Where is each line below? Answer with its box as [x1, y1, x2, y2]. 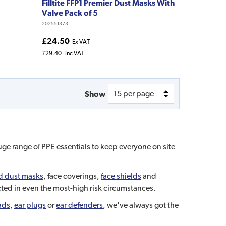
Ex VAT [72, 38, 90, 46]
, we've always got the [103, 200, 179, 210]
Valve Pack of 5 [41, 8, 98, 18]
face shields [101, 171, 141, 181]
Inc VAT [65, 50, 84, 58]
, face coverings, [43, 171, 101, 181]
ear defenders [56, 200, 103, 210]
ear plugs [14, 200, 46, 210]
